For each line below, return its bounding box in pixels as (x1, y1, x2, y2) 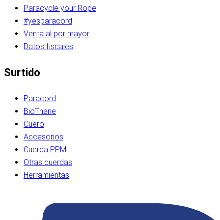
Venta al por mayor (24, 28, 89, 38)
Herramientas (24, 170, 69, 180)
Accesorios (24, 132, 63, 141)
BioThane (24, 106, 56, 116)
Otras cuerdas (24, 157, 72, 167)
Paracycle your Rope (24, 3, 96, 13)
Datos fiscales (24, 41, 73, 51)
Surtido (4, 66, 40, 79)
